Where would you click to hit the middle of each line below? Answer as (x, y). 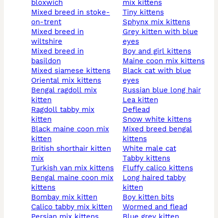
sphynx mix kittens (159, 22)
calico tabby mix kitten (74, 207)
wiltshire (47, 42)
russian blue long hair (164, 90)
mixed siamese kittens (74, 71)
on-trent (46, 22)
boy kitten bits (151, 197)
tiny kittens (145, 12)
